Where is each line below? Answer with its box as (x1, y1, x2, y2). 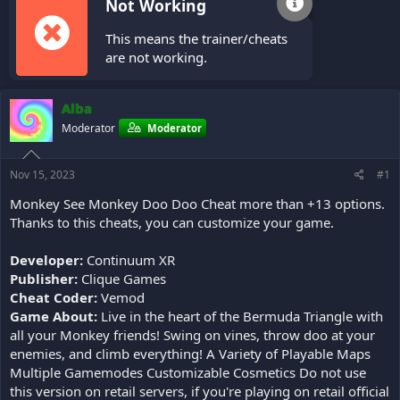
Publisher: (10, 269, 78, 287)
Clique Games (78, 269, 166, 287)
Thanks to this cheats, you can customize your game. (10, 212, 334, 231)
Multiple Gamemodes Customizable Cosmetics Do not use (10, 362, 366, 381)
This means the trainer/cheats (105, 29, 287, 48)
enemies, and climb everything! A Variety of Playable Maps (10, 344, 371, 362)
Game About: (10, 306, 97, 325)
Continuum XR (83, 250, 175, 269)
